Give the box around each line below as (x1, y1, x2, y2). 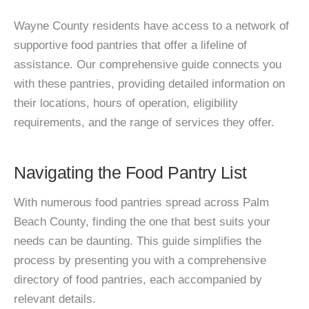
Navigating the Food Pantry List (14, 163, 247, 182)
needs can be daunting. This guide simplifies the (14, 235, 261, 248)
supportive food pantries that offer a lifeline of (14, 39, 247, 52)
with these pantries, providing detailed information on (14, 77, 285, 90)
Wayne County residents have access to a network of (14, 19, 289, 32)
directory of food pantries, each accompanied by (14, 273, 262, 286)
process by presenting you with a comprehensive (14, 254, 266, 267)
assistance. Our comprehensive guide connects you (14, 58, 281, 71)
